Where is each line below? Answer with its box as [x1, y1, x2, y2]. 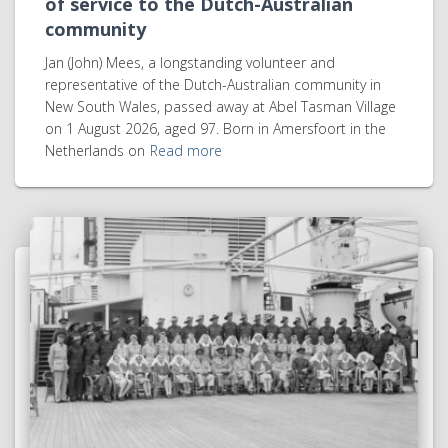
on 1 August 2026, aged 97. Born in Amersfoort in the [45, 118, 386, 138]
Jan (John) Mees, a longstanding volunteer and [45, 52, 335, 72]
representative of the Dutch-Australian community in [45, 74, 381, 94]
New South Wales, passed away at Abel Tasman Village [45, 96, 396, 116]
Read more [150, 140, 222, 160]
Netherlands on [45, 140, 145, 160]
